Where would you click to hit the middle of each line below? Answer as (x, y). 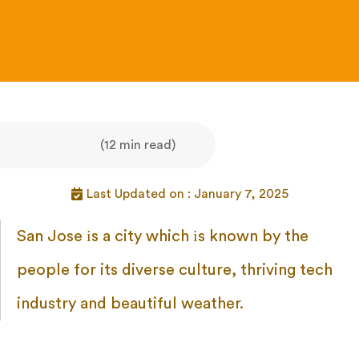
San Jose (50, 237)
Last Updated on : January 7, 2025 (188, 194)
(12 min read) (137, 145)
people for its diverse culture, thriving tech (175, 270)
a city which (144, 237)
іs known (224, 237)
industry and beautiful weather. (130, 304)
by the (283, 237)
